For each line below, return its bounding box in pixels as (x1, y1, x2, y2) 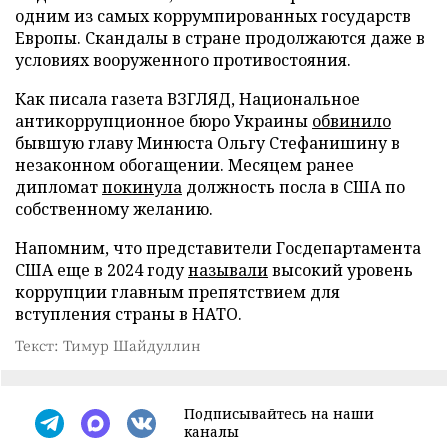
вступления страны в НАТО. (15, 303, 242, 325)
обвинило (312, 110, 391, 132)
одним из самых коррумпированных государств (15, 5, 411, 27)
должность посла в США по (182, 176, 405, 198)
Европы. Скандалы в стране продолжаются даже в (15, 27, 425, 49)
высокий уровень (268, 259, 413, 281)
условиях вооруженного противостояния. (15, 49, 351, 71)
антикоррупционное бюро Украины (15, 110, 312, 132)
